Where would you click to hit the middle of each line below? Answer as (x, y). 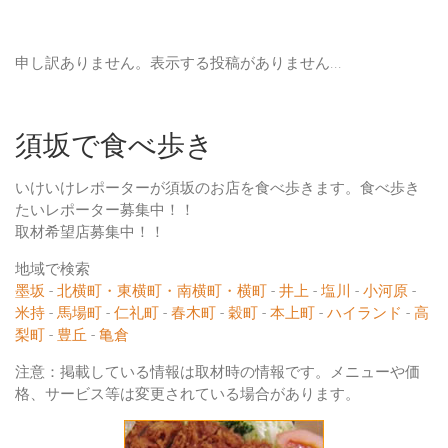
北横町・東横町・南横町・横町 (162, 291)
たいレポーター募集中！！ (105, 210)
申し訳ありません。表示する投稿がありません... (178, 63)
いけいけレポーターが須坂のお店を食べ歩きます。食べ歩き (217, 188)
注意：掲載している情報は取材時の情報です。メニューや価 (217, 372)
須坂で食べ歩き (114, 146)
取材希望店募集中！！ (90, 232)
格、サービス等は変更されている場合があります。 (187, 394)
